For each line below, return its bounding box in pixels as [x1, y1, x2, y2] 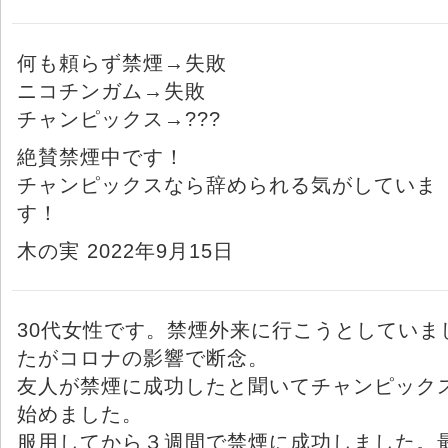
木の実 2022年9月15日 [17, 239, 234, 262]
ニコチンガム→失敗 [17, 79, 206, 102]
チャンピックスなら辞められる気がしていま [17, 173, 437, 196]
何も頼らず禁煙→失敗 [17, 51, 227, 74]
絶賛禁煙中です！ [17, 145, 185, 168]
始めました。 [17, 402, 143, 425]
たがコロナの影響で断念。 [17, 346, 269, 369]
